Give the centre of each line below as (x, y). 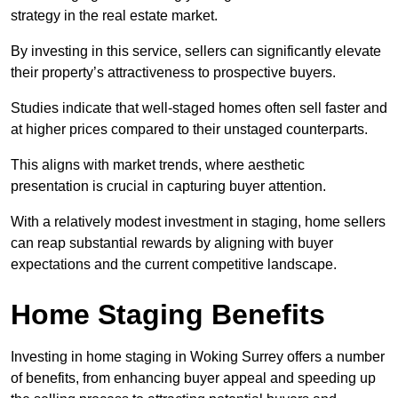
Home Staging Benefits (168, 315)
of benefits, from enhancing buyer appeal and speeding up (193, 378)
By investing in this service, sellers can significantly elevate (196, 52)
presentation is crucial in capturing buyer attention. (168, 187)
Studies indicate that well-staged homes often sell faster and (199, 108)
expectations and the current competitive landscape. (174, 265)
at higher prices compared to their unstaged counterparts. (189, 130)
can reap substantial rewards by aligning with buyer (172, 243)
